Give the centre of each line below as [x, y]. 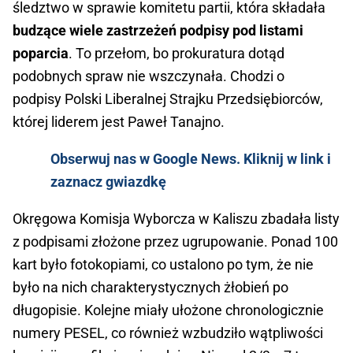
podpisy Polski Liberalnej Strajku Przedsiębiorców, [168, 99]
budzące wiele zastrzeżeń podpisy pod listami [158, 31]
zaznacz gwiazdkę [108, 182]
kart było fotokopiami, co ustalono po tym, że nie [163, 265]
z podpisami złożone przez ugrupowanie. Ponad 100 [175, 242]
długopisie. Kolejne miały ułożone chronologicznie [168, 310]
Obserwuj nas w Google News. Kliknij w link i [191, 159]
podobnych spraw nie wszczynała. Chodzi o [149, 76]
